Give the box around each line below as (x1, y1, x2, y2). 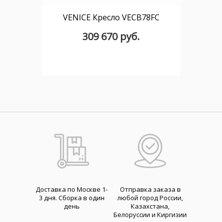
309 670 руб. (82, 30, 140, 43)
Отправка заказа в (119, 185, 181, 194)
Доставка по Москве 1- (36, 185, 108, 194)
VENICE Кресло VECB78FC (62, 12, 160, 23)
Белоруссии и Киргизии (113, 210, 187, 219)
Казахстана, (131, 202, 170, 211)
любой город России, (117, 193, 183, 202)
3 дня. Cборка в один (39, 193, 105, 202)
